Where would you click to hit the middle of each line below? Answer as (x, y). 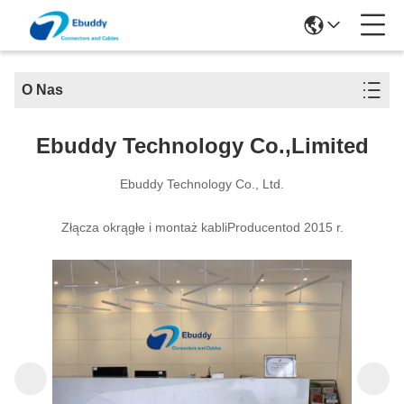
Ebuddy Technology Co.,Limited (202, 146)
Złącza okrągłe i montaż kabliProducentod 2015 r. (202, 227)
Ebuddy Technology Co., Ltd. (202, 184)
